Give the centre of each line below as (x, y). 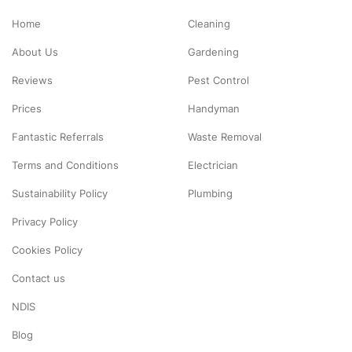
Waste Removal (225, 136)
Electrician (213, 165)
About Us (35, 51)
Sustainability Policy (60, 193)
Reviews (32, 80)
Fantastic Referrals (58, 136)
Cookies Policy (47, 249)
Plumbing (210, 193)
